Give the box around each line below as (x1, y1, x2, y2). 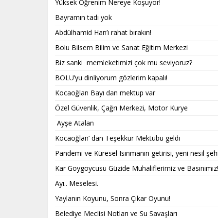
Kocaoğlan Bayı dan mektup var (55, 88, 157, 97)
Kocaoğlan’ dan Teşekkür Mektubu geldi (55, 133, 180, 143)
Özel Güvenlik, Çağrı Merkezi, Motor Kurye (55, 103, 188, 112)
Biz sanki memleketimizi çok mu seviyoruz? (55, 57, 194, 67)
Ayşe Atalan (55, 118, 96, 127)
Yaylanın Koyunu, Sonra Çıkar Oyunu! (55, 193, 170, 203)
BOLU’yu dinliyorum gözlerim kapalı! (55, 73, 169, 82)
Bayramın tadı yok (55, 12, 112, 22)
